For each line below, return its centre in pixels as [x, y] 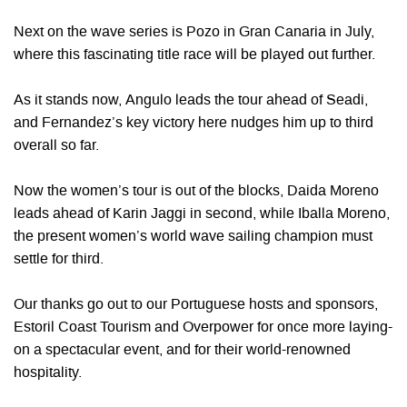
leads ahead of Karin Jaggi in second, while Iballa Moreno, [202, 214]
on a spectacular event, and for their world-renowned [182, 350]
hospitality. [48, 373]
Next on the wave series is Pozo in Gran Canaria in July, [194, 32]
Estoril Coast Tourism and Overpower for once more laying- [203, 328]
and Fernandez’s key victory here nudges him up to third [194, 123]
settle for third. [59, 259]
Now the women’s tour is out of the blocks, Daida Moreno [196, 191]
